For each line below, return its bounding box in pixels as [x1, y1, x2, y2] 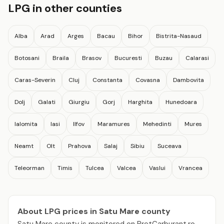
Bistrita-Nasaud [156, 31, 201, 40]
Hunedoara [165, 97, 197, 106]
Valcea [117, 163, 136, 172]
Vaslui [149, 163, 165, 172]
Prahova [68, 141, 91, 150]
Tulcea [85, 163, 104, 172]
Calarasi [185, 53, 209, 62]
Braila [52, 53, 69, 62]
